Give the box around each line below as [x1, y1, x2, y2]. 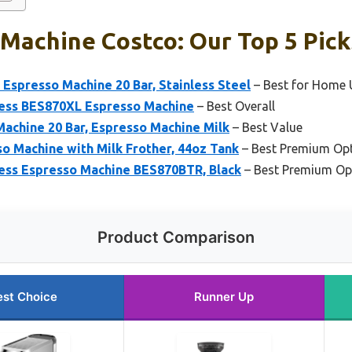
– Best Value [229, 119, 302, 134]
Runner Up [194, 288, 254, 304]
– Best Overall [194, 98, 275, 113]
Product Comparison [97, 227, 255, 247]
